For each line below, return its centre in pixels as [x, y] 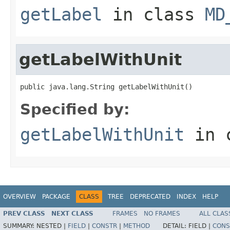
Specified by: [75, 109]
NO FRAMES [162, 214]
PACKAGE [56, 196]
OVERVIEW [20, 196]
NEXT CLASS [72, 214]
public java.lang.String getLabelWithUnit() [106, 87]
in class [154, 14]
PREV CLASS [24, 214]
